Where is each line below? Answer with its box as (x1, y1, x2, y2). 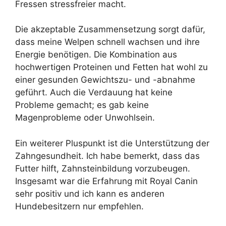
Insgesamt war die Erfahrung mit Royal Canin (15, 176, 198, 186)
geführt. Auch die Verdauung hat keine (15, 87, 173, 98)
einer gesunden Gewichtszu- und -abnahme (15, 75, 195, 85)
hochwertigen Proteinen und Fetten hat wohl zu (15, 62, 208, 73)
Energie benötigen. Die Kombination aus (15, 49, 177, 60)
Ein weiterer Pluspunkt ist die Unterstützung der (15, 138, 209, 148)
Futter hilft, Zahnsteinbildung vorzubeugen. (15, 163, 190, 174)
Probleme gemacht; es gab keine (15, 100, 149, 110)
